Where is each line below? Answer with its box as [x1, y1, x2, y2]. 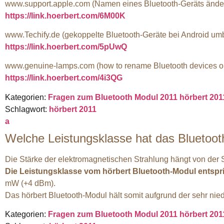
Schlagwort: [5, 104, 49, 113]
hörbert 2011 [49, 104, 96, 113]
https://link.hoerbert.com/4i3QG [5, 73, 122, 82]
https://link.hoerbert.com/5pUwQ [5, 42, 127, 51]
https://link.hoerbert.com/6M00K [5, 11, 125, 20]
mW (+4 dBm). [5, 178, 55, 187]
